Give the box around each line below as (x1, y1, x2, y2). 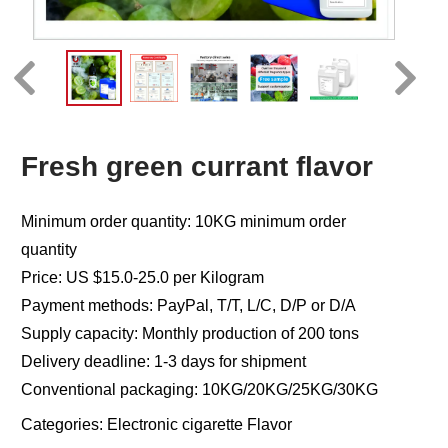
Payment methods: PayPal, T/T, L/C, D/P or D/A (21, 297, 356, 314)
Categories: (21, 416, 107, 433)
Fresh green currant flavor (21, 151, 373, 182)
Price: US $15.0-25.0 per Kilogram (21, 269, 264, 286)
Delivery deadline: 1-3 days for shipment (21, 353, 306, 370)
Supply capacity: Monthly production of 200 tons (21, 325, 359, 342)
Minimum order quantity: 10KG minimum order (21, 213, 346, 230)
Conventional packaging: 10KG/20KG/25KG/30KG (21, 381, 378, 398)
